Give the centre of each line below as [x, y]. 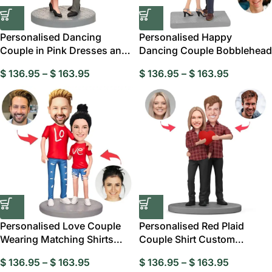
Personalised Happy [185, 37]
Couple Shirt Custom [187, 239]
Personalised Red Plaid [192, 226]
